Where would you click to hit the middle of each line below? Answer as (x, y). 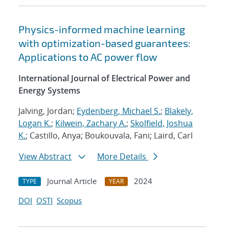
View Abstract (45, 157)
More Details (123, 157)
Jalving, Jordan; (48, 111)
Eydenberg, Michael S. (119, 111)
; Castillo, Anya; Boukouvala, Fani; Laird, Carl (109, 136)
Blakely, (179, 111)
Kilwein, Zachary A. (91, 123)
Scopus (69, 201)
